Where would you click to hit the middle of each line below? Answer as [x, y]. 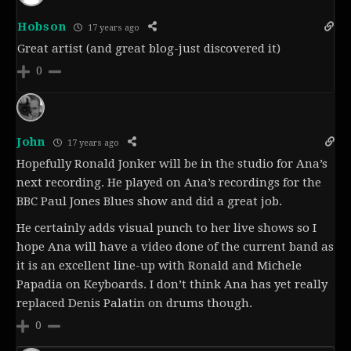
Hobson [42, 27]
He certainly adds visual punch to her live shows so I [166, 228]
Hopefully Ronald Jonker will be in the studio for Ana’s [172, 164]
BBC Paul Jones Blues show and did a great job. [149, 202]
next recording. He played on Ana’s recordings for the [169, 183]
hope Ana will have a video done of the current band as [175, 247]
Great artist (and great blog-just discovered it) [149, 49]
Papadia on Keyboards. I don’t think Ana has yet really [172, 285]
